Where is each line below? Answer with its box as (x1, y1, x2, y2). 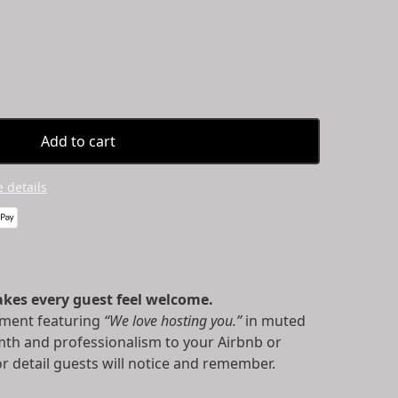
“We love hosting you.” (104, 311, 242, 330)
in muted (242, 311, 306, 330)
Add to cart (41, 131, 115, 151)
